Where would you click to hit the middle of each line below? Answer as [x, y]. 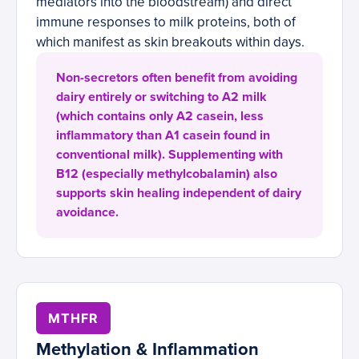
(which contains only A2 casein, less [160, 117]
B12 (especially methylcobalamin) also [167, 174]
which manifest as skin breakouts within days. [170, 42]
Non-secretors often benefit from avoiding [177, 78]
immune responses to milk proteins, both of [166, 22]
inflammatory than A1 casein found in [163, 136]
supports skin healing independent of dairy [179, 194]
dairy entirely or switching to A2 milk [161, 97]
